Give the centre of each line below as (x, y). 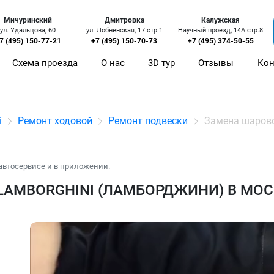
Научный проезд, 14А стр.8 (221, 31)
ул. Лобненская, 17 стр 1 (124, 31)
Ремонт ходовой (55, 121)
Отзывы (216, 63)
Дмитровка (124, 20)
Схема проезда (45, 63)
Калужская (221, 20)
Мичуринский (28, 20)
